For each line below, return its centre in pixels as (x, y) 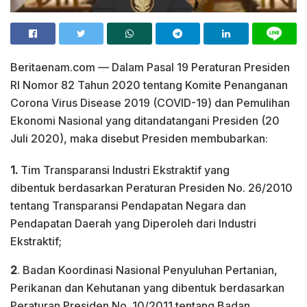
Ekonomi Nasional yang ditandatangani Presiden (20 (145, 120)
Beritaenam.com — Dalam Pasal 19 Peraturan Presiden (150, 67)
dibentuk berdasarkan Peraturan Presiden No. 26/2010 (151, 187)
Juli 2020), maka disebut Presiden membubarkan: (139, 138)
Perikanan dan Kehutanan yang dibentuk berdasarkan (147, 287)
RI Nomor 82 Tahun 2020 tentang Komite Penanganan (149, 85)
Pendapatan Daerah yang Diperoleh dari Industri (133, 223)
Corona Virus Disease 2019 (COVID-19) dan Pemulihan (150, 102)
